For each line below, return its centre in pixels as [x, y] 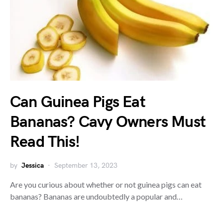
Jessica [33, 165]
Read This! [45, 142]
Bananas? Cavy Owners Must [108, 122]
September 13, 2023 [86, 165]
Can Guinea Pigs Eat [78, 102]
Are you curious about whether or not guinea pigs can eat [106, 184]
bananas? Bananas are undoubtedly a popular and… [96, 196]
